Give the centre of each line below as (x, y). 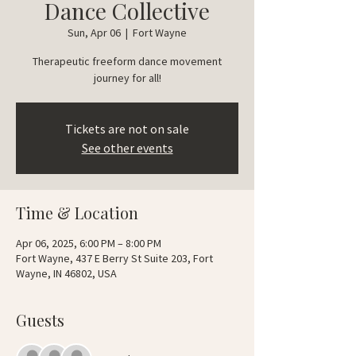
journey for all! (127, 78)
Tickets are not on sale (127, 129)
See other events (127, 148)
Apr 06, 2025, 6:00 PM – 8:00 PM (89, 244)
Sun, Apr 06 (94, 33)
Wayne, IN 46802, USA (66, 274)
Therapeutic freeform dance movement (127, 62)
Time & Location (77, 213)
